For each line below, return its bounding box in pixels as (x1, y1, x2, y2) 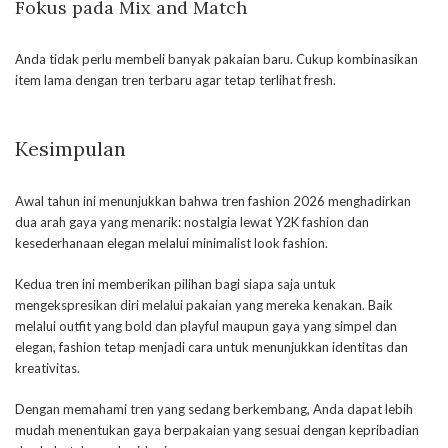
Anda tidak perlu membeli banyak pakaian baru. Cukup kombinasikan (15, 51, 418, 68)
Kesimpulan (15, 136, 126, 162)
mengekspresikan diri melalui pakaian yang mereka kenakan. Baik (15, 297, 393, 314)
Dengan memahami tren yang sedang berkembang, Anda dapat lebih (15, 401, 413, 418)
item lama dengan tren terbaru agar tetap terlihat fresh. (15, 72, 336, 89)
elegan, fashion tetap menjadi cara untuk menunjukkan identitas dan (15, 339, 408, 356)
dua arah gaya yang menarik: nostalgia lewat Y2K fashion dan (15, 214, 369, 231)
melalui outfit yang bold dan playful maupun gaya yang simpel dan (15, 318, 397, 335)
